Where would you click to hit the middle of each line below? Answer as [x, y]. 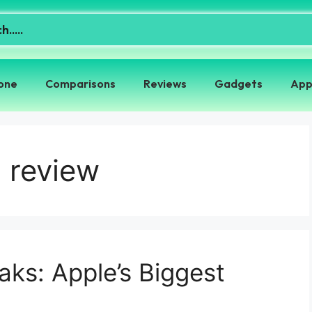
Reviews [165, 84]
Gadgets [238, 84]
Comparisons [80, 84]
